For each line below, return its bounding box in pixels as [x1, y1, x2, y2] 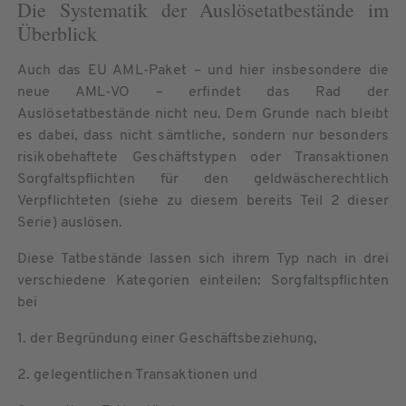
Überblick [17, 19, 97, 46]
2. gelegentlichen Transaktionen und [17, 367, 258, 382]
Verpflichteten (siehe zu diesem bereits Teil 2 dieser [17, 193, 389, 208]
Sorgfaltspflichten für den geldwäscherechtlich [17, 171, 389, 187]
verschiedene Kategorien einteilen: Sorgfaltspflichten [17, 273, 389, 288]
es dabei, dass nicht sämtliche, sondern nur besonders [17, 128, 389, 143]
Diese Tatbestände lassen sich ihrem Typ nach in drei [17, 251, 389, 266]
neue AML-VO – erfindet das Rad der [17, 84, 389, 100]
